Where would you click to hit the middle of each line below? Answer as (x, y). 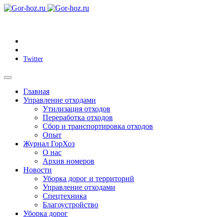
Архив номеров (69, 161)
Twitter (33, 59)
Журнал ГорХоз (49, 144)
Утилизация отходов (77, 109)
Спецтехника (65, 196)
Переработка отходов (78, 117)
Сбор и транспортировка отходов (98, 126)
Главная (36, 91)
